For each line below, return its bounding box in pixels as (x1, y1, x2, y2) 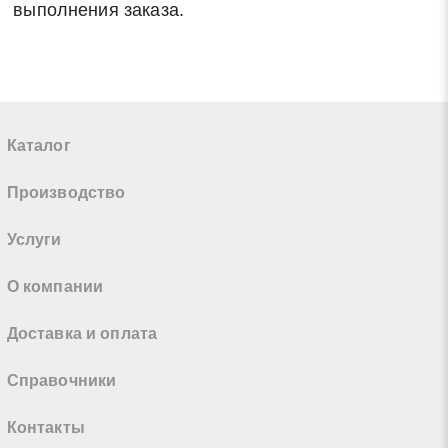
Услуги (6, 231, 62, 249)
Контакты (6, 419, 85, 437)
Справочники (6, 372, 117, 390)
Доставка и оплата (6, 325, 158, 343)
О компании (6, 278, 104, 296)
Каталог (6, 137, 71, 155)
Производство (6, 184, 126, 202)
